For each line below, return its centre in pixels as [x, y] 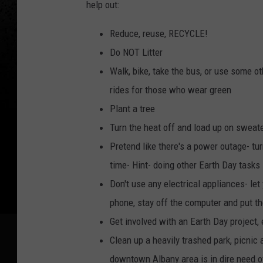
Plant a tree [132, 109]
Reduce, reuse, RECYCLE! [159, 34]
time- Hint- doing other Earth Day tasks [185, 165]
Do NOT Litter [136, 53]
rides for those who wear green [171, 90]
